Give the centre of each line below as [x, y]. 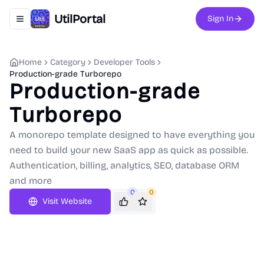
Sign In [220, 19]
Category [68, 62]
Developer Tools [124, 62]
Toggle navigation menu [64, 24]
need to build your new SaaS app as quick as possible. [129, 150]
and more [31, 181]
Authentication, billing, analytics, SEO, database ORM [124, 165]
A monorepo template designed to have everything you [132, 135]
